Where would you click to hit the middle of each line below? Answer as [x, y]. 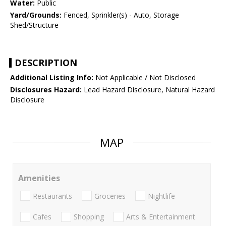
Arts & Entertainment [161, 216]
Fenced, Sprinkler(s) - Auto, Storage [120, 15]
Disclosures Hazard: [46, 90]
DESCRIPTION [46, 63]
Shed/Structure [34, 25]
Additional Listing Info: [52, 78]
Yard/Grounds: [36, 15]
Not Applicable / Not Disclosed [145, 78]
